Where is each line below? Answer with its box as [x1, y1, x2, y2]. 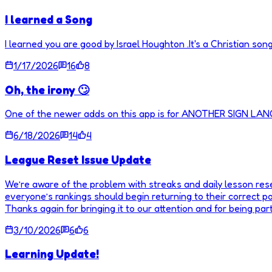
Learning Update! [5, 247, 99, 261]
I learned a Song [5, 13, 92, 27]
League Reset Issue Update [5, 152, 151, 166]
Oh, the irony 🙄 [5, 83, 89, 97]
